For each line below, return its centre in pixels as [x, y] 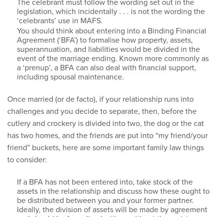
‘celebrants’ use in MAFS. [60, 21]
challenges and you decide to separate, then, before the [102, 111]
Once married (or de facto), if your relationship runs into [101, 99]
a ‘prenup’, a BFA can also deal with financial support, [107, 68]
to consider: [27, 160]
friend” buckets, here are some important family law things [106, 147]
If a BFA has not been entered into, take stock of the [105, 182]
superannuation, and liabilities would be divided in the [108, 49]
